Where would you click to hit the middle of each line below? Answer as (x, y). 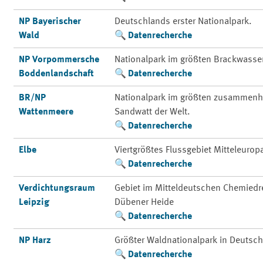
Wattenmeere (46, 112)
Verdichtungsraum (57, 188)
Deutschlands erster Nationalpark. (183, 22)
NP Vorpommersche (59, 60)
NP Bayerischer (50, 22)
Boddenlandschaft (57, 74)
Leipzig (34, 203)
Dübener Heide (144, 203)
